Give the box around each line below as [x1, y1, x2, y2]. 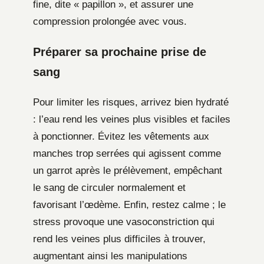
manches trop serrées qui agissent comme [33, 147, 221, 159]
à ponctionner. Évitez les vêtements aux [33, 130, 209, 142]
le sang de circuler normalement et [33, 181, 186, 193]
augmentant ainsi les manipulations [33, 250, 187, 262]
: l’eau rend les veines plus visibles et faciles [33, 113, 230, 125]
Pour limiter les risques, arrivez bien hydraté [33, 96, 229, 108]
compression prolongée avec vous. [33, 15, 187, 27]
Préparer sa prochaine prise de [33, 45, 206, 58]
